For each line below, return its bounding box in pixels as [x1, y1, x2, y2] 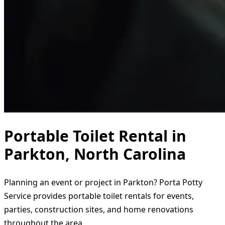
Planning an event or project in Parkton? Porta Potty [4, 176, 202, 188]
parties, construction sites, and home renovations [4, 203, 193, 215]
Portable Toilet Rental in [4, 125, 186, 146]
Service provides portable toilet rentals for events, [4, 190, 194, 201]
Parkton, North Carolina [4, 143, 186, 164]
